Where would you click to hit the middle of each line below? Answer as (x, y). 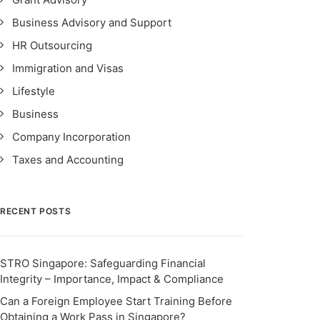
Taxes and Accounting (68, 160)
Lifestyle (34, 91)
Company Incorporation (71, 137)
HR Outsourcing (52, 45)
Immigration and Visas (68, 68)
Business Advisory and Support (92, 22)
